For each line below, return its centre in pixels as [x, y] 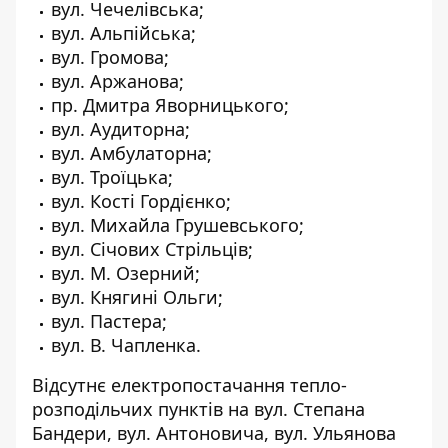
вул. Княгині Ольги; [137, 297]
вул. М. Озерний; [125, 273]
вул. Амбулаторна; [131, 153]
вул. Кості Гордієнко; [141, 201]
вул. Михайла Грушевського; [177, 225]
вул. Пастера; [109, 321]
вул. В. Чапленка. [126, 345]
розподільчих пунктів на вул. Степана [198, 409]
